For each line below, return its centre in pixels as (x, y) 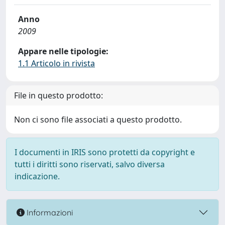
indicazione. (37, 176)
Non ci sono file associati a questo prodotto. (98, 120)
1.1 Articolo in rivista (57, 63)
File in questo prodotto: (59, 95)
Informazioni (49, 212)
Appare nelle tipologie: (63, 51)
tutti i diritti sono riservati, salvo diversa (90, 164)
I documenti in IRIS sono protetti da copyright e (105, 152)
